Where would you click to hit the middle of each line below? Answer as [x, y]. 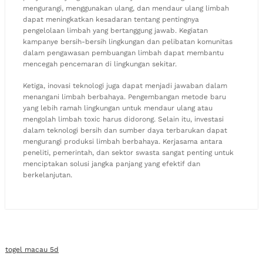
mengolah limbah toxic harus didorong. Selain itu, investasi [123, 119]
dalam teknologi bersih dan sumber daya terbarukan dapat [125, 130]
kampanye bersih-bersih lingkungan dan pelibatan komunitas [128, 41]
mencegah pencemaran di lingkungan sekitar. [100, 64]
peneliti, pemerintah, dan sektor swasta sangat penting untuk [128, 152]
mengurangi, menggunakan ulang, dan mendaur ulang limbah [126, 8]
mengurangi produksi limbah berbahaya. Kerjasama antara [123, 141]
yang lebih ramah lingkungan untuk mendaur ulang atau [118, 108]
